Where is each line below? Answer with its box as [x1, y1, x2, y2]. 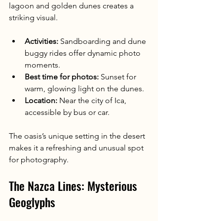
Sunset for [99, 72, 138, 81]
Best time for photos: [25, 72, 99, 81]
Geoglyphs [9, 192, 55, 211]
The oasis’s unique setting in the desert [9, 131, 147, 141]
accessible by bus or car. [25, 107, 110, 117]
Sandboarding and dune [58, 36, 148, 46]
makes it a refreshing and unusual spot [9, 143, 146, 152]
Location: [25, 95, 57, 105]
